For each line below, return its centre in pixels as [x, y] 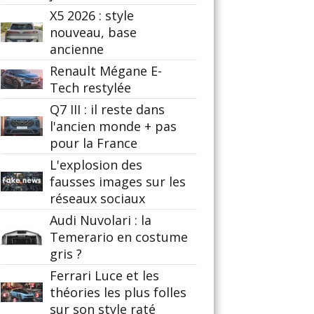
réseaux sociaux [97, 198]
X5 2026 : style [92, 15]
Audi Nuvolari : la [101, 220]
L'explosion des [96, 165]
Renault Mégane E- [106, 71]
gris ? [66, 254]
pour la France [94, 143]
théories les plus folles [118, 292]
